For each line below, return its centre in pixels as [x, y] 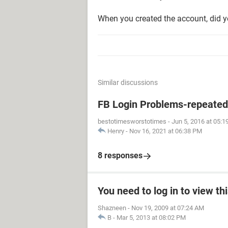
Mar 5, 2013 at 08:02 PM [151, 218]
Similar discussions [128, 82]
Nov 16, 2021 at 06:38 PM [166, 131]
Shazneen [112, 208]
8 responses [120, 155]
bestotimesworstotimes [132, 121]
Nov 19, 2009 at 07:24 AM [168, 208]
